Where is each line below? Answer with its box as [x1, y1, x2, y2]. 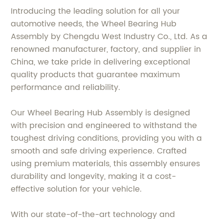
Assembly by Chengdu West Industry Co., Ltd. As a [11, 30, 208, 43]
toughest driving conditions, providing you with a [11, 131, 202, 145]
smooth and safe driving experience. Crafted [11, 144, 187, 157]
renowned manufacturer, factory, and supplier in [11, 43, 201, 56]
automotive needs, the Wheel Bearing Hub [11, 17, 177, 30]
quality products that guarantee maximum [11, 68, 180, 81]
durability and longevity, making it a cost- [11, 170, 176, 183]
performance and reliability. [11, 81, 121, 94]
